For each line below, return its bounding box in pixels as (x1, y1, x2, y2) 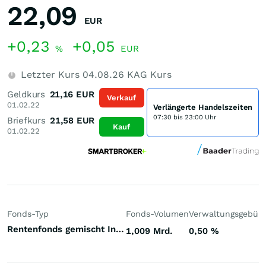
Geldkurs (7, 89, 45, 100)
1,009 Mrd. (126, 225, 173, 236)
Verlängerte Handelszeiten (153, 103, 253, 112)
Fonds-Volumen (126, 209, 189, 218)
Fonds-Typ (7, 209, 49, 218)
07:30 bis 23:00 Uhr (153, 113, 216, 121)
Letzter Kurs (18, 69, 83, 80)
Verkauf (107, 93, 137, 102)
